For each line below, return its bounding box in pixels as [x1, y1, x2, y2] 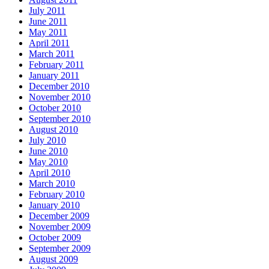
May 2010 [29, 156, 68, 167]
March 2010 [29, 178, 75, 189]
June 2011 [29, 16, 67, 26]
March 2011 [29, 48, 74, 59]
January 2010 [29, 199, 80, 210]
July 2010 [29, 134, 66, 145]
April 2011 [29, 37, 70, 48]
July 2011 [29, 5, 65, 16]
